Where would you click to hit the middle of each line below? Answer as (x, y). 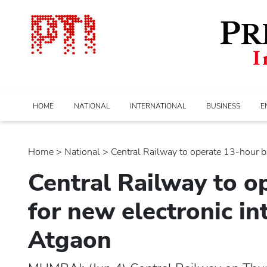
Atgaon (70, 240)
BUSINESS (223, 106)
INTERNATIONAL (158, 106)
